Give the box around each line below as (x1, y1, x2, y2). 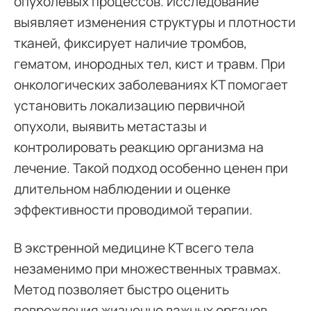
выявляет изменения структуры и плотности (14, 13, 296, 31)
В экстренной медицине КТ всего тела (14, 239, 254, 257)
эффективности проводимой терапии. (14, 201, 253, 219)
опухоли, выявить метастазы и (14, 117, 207, 135)
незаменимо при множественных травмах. (14, 260, 281, 278)
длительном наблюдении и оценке (14, 180, 230, 198)
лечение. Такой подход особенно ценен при (14, 159, 288, 177)
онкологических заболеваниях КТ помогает (14, 76, 288, 94)
